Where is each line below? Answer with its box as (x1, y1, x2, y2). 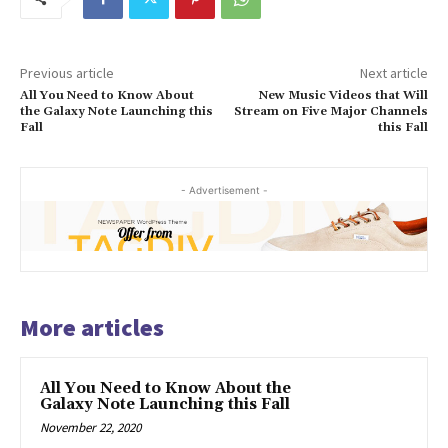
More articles (20, 311, 164, 343)
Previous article (20, 63, 114, 82)
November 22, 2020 (40, 418, 141, 436)
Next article (359, 63, 428, 82)
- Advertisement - (180, 183, 268, 196)
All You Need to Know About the (40, 378, 291, 398)
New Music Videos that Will (258, 87, 428, 103)
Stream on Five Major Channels (233, 103, 428, 119)
